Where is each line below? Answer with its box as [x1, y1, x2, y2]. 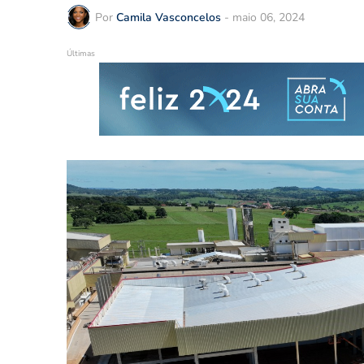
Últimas [67, 48, 95, 59]
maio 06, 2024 [232, 9, 305, 25]
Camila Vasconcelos [116, 9, 221, 25]
